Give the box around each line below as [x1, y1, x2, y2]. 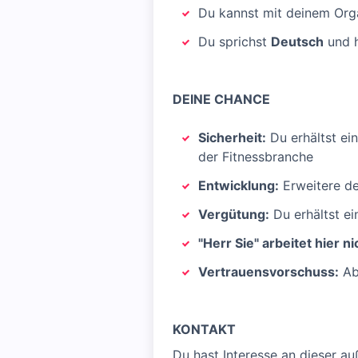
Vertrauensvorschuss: [198, 264, 339, 280]
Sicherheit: [198, 129, 266, 145]
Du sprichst [198, 34, 271, 50]
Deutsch [271, 34, 324, 50]
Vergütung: [198, 206, 269, 222]
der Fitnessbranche [198, 149, 313, 165]
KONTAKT [173, 321, 236, 337]
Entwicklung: [198, 177, 279, 193]
